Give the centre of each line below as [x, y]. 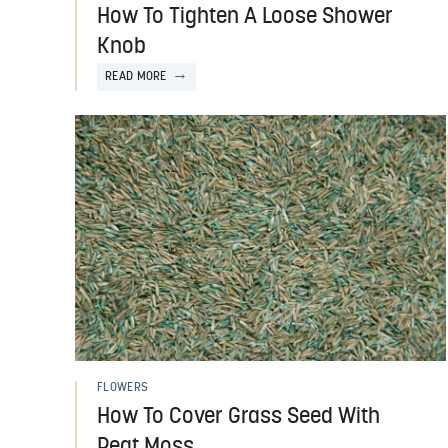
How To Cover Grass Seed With [238, 418]
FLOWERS [123, 388]
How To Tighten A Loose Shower [245, 17]
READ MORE [136, 76]
